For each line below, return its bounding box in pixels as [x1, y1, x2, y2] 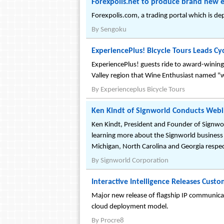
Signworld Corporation [100, 157, 168, 164]
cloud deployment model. [91, 203, 168, 210]
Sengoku [100, 26, 126, 33]
